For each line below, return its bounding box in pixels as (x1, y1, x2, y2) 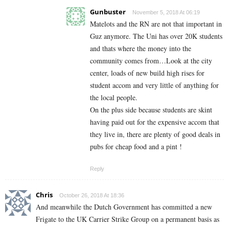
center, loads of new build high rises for (90, 68, 204, 78)
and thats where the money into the (90, 43, 191, 54)
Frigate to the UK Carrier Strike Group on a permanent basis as (36, 214, 219, 224)
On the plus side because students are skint (90, 105, 212, 115)
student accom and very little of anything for (90, 80, 219, 90)
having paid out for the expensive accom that (90, 117, 219, 127)
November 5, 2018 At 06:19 (132, 9, 200, 16)
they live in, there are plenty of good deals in (90, 129, 220, 140)
